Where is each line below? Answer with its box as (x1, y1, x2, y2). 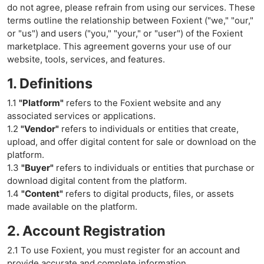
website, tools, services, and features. (7, 54, 165, 65)
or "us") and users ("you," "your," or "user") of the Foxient (7, 28, 243, 39)
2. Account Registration (7, 222, 166, 239)
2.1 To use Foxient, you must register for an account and (7, 245, 240, 256)
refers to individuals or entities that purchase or (54, 162, 255, 173)
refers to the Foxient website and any (64, 97, 221, 108)
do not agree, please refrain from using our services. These (7, 2, 255, 13)
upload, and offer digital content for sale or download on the (7, 136, 256, 147)
